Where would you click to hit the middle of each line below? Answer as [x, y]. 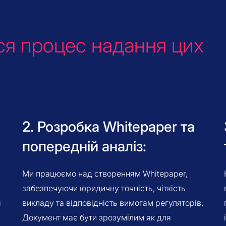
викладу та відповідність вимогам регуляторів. [113, 203]
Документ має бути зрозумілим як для [97, 217]
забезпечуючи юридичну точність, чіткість [104, 188]
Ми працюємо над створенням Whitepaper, [105, 174]
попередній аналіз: [84, 146]
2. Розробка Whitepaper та [108, 127]
